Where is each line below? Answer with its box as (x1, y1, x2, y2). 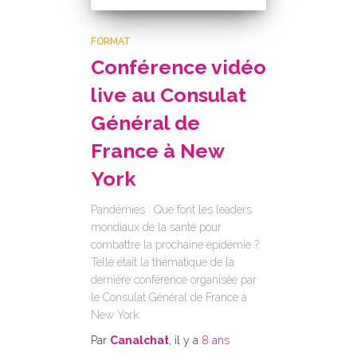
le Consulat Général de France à (91, 291, 247, 304)
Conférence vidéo (91, 55, 266, 79)
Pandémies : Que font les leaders (91, 203, 252, 216)
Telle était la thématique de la (91, 256, 234, 269)
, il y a (169, 334, 202, 347)
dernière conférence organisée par (91, 273, 257, 286)
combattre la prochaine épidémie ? (91, 238, 259, 251)
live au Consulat (91, 83, 246, 107)
